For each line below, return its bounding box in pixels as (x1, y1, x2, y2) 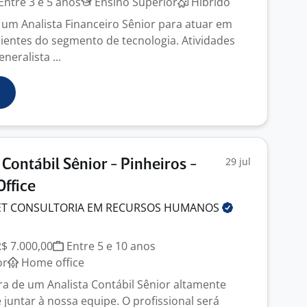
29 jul (225, 155, 251, 168)
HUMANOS (164, 200, 222, 215)
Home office (19, 255, 84, 270)
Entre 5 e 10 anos (64, 238, 156, 254)
